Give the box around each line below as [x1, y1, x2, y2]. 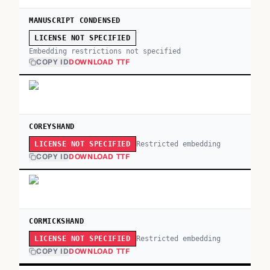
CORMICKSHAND [29, 217, 84, 225]
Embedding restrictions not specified [29, 47, 181, 55]
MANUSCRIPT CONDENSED [29, 16, 121, 25]
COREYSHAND [29, 122, 75, 131]
